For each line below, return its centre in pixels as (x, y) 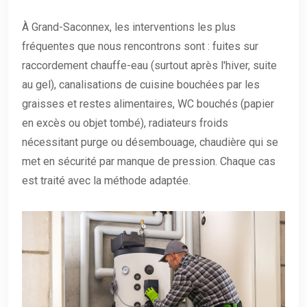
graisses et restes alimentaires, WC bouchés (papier (148, 103)
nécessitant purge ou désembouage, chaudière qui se (150, 142)
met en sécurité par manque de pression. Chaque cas (149, 161)
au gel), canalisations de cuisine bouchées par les (141, 84)
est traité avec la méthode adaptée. (106, 180)
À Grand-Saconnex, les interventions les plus (129, 27)
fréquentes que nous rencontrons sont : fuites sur (140, 46)
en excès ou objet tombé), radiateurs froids (125, 123)
